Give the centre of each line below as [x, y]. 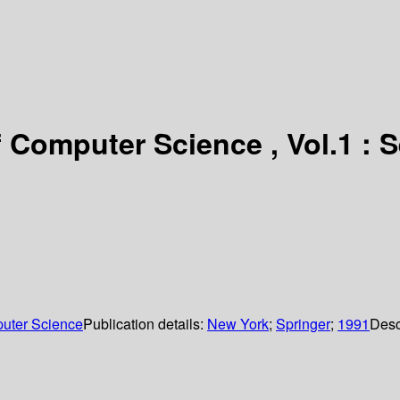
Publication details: [145, 324]
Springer [303, 324]
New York [238, 324]
